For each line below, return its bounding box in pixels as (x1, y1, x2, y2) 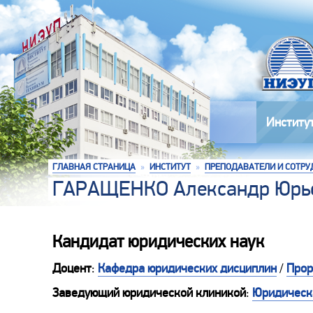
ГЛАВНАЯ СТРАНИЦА (52, 161, 136, 173)
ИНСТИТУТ (150, 161, 191, 173)
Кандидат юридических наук (52, 231, 264, 252)
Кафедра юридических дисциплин (98, 261, 277, 276)
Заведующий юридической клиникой (52, 285, 246, 301)
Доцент (52, 261, 92, 276)
